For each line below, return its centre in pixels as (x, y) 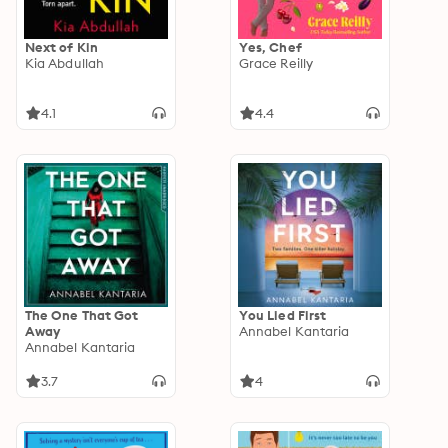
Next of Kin (61, 47)
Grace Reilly (276, 63)
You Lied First (283, 315)
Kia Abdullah (64, 63)
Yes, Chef (270, 47)
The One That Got (82, 315)
